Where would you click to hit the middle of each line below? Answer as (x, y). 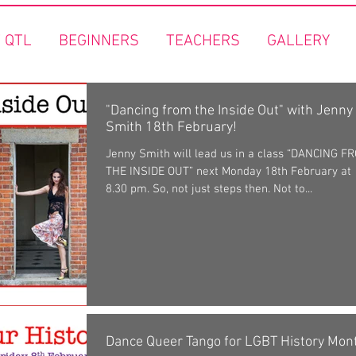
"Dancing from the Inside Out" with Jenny (229, 111)
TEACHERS (203, 41)
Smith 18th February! (171, 128)
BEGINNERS (99, 41)
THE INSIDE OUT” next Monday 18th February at (228, 172)
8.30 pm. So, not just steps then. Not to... (209, 189)
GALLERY (298, 41)
